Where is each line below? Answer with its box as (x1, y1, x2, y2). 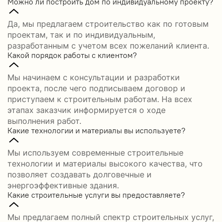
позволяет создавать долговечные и (7, 169, 152, 179)
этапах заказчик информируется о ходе (7, 105, 166, 115)
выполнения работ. (7, 115, 81, 126)
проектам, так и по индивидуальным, (7, 29, 155, 40)
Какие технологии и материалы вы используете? (7, 125, 185, 135)
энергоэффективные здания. (7, 180, 119, 190)
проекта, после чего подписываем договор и (7, 83, 185, 93)
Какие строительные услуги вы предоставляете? (7, 189, 185, 200)
